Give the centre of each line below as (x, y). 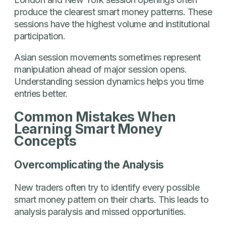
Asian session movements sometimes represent (107, 57)
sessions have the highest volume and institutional (112, 24)
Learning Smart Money (88, 129)
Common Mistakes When (95, 117)
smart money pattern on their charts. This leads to (111, 199)
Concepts (45, 141)
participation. (40, 36)
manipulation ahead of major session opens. (100, 69)
